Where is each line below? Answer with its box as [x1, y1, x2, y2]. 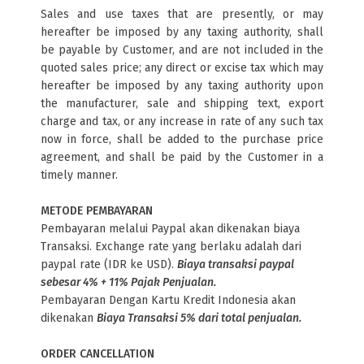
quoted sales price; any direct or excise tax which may [41, 61, 323, 75]
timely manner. [41, 168, 118, 182]
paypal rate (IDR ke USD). [41, 258, 177, 271]
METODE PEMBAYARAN [41, 204, 153, 218]
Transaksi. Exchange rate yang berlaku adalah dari [41, 240, 301, 253]
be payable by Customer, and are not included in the [41, 43, 323, 57]
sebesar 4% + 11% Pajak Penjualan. [41, 275, 216, 289]
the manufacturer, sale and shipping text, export [41, 97, 323, 110]
